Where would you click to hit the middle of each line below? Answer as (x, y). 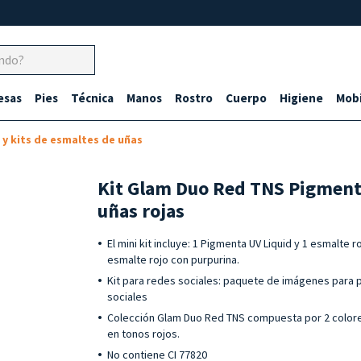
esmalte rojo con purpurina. (174, 259)
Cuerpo (246, 98)
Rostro (194, 98)
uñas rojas (141, 211)
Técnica (92, 98)
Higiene (301, 98)
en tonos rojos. (144, 334)
